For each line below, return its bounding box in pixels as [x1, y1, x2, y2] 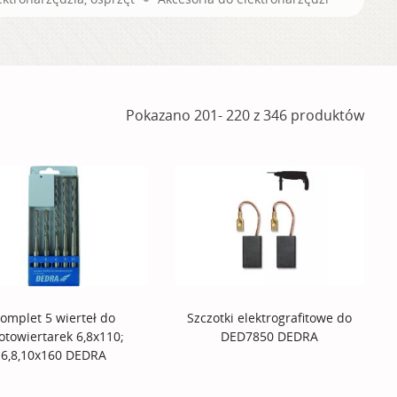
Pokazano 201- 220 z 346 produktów [126, 105, 364, 126]
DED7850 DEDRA [221, 328, 319, 346]
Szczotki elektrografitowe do [187, 309, 353, 327]
